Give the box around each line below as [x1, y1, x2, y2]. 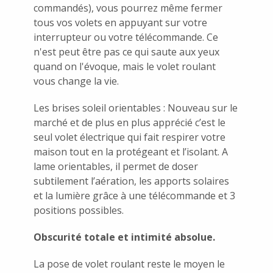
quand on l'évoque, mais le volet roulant [34, 59, 216, 73]
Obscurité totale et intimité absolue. [34, 230, 215, 244]
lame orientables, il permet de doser [34, 159, 198, 173]
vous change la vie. [34, 74, 119, 88]
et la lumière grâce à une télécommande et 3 [34, 188, 235, 202]
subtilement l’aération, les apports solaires [34, 174, 229, 188]
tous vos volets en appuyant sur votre [34, 15, 207, 29]
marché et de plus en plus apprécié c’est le [34, 115, 225, 129]
